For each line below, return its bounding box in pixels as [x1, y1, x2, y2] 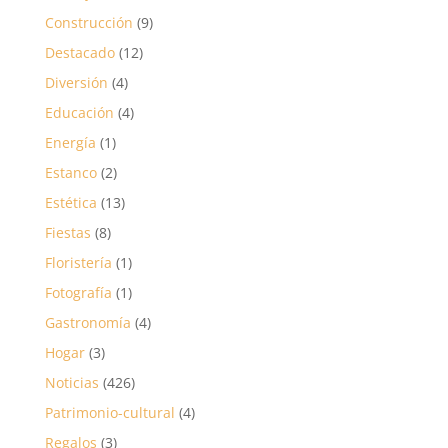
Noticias [44, 373, 99, 392]
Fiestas [44, 223, 91, 242]
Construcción [44, 13, 133, 32]
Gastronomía [44, 313, 131, 332]
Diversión [44, 73, 108, 92]
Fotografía [44, 283, 112, 302]
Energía [44, 133, 96, 152]
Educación [44, 103, 114, 122]
